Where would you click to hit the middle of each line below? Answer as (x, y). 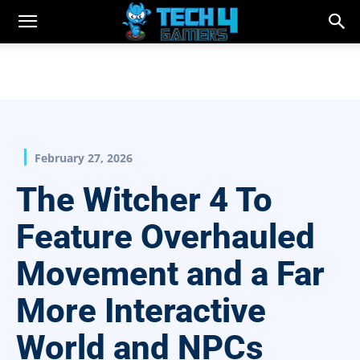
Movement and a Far (170, 274)
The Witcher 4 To (144, 200)
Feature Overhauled (166, 237)
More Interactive (141, 311)
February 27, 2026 (84, 158)
